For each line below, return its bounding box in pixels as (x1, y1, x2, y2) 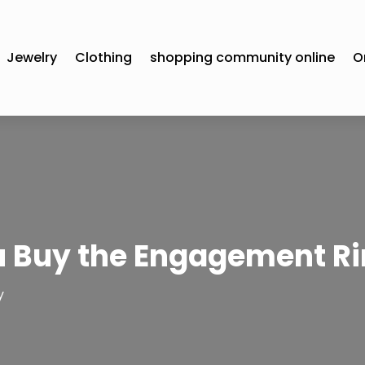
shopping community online (150, 47, 336, 67)
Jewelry (7, 47, 58, 67)
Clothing (75, 47, 133, 67)
